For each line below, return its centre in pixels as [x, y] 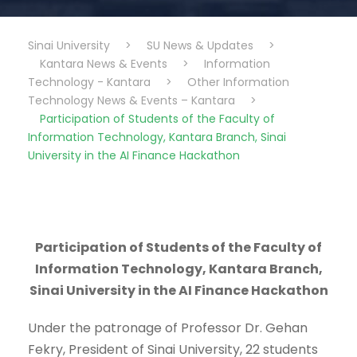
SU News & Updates [200, 46]
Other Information [238, 82]
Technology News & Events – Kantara [131, 101]
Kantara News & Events [104, 64]
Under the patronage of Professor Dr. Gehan [168, 328]
